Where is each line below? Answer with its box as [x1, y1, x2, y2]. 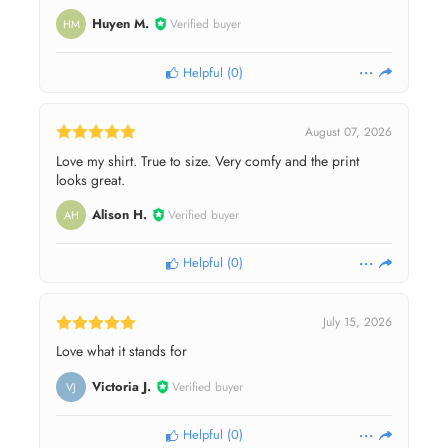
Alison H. [91, 205, 147, 225]
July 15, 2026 [323, 313, 392, 332]
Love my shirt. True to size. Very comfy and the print [56, 150, 359, 171]
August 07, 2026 [305, 122, 392, 141]
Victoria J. [91, 377, 151, 397]
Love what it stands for [56, 341, 187, 362]
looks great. [56, 169, 125, 190]
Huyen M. [91, 14, 149, 34]
